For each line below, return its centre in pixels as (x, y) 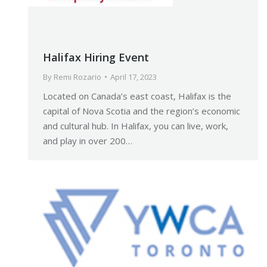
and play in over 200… (88, 140)
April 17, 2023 (133, 77)
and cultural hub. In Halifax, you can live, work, (136, 125)
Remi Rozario (77, 77)
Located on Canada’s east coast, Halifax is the (137, 96)
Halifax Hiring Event (96, 57)
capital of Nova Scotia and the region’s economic (142, 111)
